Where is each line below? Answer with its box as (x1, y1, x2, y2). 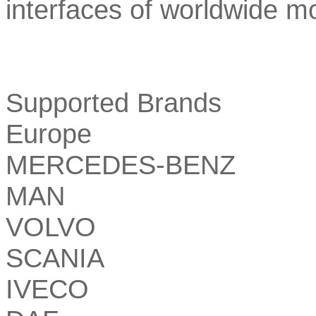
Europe (6, 118, 92, 149)
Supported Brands (6, 87, 221, 118)
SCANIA (6, 242, 104, 273)
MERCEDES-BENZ (6, 149, 236, 180)
